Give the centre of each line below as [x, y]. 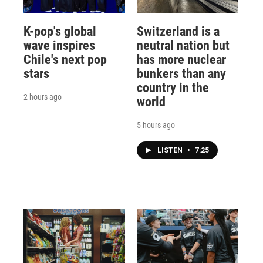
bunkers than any [181, 74]
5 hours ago [156, 125]
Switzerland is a [178, 32]
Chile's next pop [65, 60]
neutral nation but [183, 46]
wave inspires [59, 46]
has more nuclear [181, 60]
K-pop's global [60, 32]
